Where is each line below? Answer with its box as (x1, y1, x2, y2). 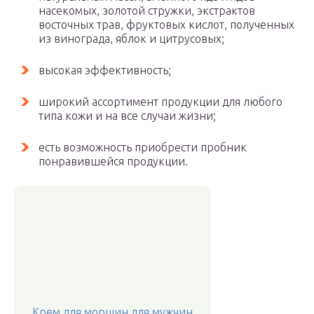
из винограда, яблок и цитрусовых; (39, 32, 224, 45)
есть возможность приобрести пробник (39, 141, 247, 153)
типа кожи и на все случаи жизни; (39, 109, 216, 122)
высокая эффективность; (39, 64, 171, 76)
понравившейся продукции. (39, 155, 188, 168)
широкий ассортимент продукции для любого (39, 95, 282, 108)
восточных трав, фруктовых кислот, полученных (39, 18, 294, 31)
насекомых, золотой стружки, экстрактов (39, 4, 255, 17)
